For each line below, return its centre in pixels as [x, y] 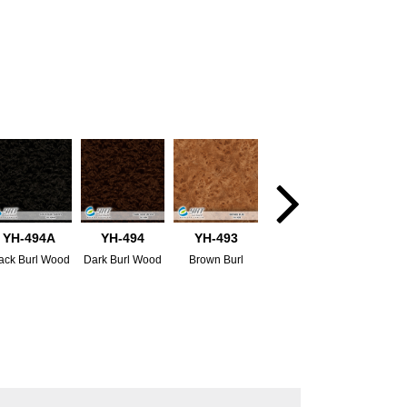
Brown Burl [216, 260]
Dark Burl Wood [123, 260]
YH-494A [30, 238]
